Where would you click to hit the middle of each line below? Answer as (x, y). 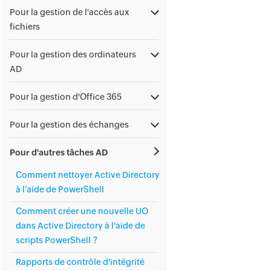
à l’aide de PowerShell (60, 189)
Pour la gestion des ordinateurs (73, 54)
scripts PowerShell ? (57, 240)
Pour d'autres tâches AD (59, 152)
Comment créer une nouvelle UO (82, 211)
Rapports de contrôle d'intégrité (80, 262)
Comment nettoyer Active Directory (88, 175)
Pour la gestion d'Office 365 (66, 97)
